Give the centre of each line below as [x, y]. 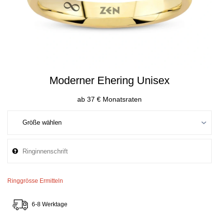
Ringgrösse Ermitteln [35, 181]
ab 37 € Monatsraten [109, 99]
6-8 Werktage [49, 205]
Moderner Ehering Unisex [109, 80]
